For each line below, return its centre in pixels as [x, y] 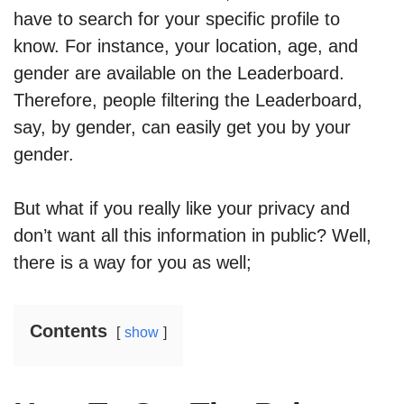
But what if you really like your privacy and [182, 209]
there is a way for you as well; [133, 263]
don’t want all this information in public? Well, [193, 236]
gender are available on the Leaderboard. [179, 73]
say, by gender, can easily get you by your [182, 128]
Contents [69, 331]
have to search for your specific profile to [177, 19]
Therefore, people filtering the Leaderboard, [188, 101]
